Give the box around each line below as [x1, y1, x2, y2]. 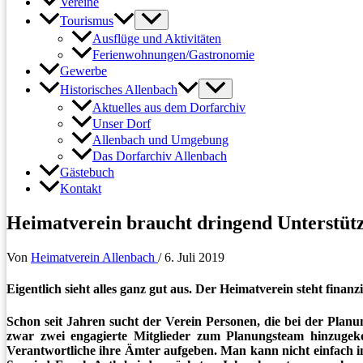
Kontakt [60, 181, 101, 196]
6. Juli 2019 [164, 250, 224, 265]
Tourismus [60, 14, 113, 28]
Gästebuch [60, 165, 114, 180]
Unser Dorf [92, 117, 151, 131]
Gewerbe [60, 64, 107, 79]
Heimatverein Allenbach [31, 250, 158, 265]
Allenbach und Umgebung [92, 133, 228, 147]
